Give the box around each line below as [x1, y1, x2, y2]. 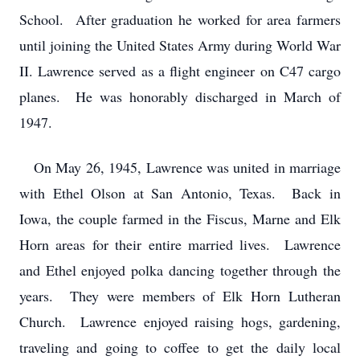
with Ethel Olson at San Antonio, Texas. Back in [19, 183, 341, 202]
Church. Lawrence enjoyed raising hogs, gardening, [19, 312, 341, 331]
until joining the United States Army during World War [19, 35, 341, 55]
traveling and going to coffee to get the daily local [19, 337, 341, 357]
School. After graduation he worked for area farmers [19, 10, 341, 29]
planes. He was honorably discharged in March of [19, 87, 341, 106]
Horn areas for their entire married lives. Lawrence [19, 235, 341, 254]
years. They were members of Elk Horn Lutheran [19, 286, 341, 305]
